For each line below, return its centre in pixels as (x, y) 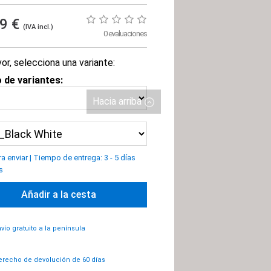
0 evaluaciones (125, 34)
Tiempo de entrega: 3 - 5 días (84, 158)
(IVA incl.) (38, 27)
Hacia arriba (117, 101)
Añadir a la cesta (59, 194)
